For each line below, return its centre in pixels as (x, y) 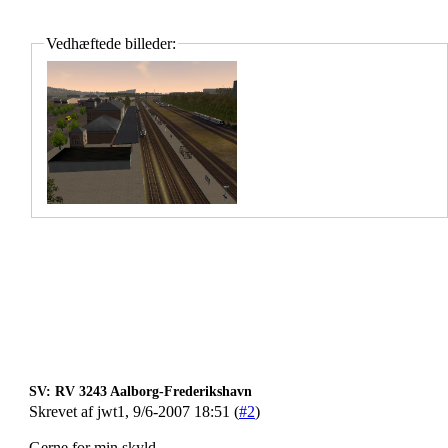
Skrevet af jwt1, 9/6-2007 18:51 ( (134, 411)
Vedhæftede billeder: (111, 43)
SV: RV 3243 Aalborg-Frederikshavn (140, 391)
